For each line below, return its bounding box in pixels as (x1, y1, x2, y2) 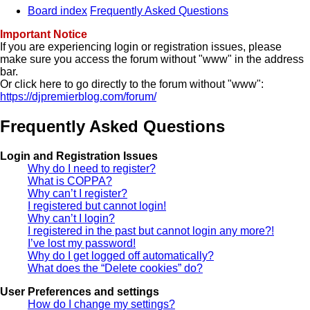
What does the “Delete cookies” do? (28, 262, 203, 274)
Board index (28, 5, 87, 17)
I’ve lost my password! (28, 237, 136, 249)
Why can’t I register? (28, 187, 127, 199)
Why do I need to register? (28, 162, 156, 174)
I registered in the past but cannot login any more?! (28, 224, 274, 237)
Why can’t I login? (28, 212, 115, 224)
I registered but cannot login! (28, 199, 166, 212)
